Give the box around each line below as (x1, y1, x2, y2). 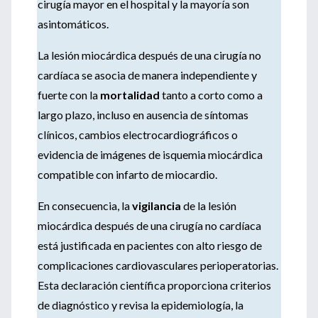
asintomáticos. (38, 17, 109, 31)
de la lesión (183, 199, 236, 212)
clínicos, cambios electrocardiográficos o (38, 128, 238, 141)
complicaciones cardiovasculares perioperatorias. (38, 258, 278, 272)
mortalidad (100, 88, 160, 102)
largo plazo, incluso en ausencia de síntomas (38, 108, 248, 121)
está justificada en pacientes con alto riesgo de (38, 238, 262, 252)
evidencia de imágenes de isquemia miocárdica (38, 148, 263, 161)
